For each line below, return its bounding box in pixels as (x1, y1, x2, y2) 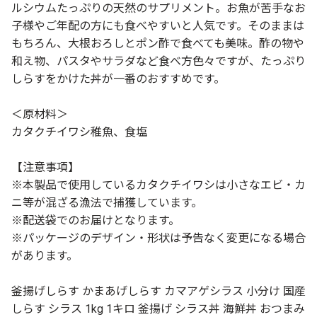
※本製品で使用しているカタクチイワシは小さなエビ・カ (11, 178, 306, 192)
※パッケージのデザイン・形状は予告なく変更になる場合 (11, 231, 306, 245)
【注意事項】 (11, 160, 79, 174)
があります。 (11, 248, 78, 263)
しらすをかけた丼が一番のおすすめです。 (11, 71, 225, 86)
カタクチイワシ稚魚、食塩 (11, 125, 147, 139)
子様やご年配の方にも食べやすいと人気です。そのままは (11, 18, 304, 33)
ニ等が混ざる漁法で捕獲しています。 (11, 195, 202, 209)
